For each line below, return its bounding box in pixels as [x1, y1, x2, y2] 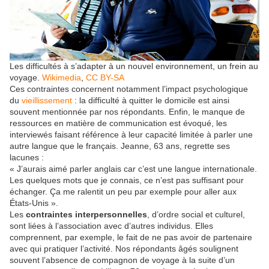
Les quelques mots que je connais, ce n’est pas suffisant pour [10, 175, 244, 186]
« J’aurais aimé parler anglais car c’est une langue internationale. [10, 164, 257, 174]
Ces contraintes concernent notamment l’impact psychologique [10, 84, 248, 94]
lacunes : [10, 153, 44, 163]
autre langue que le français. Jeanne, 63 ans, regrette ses [10, 141, 230, 151]
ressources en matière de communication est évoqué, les [10, 118, 227, 128]
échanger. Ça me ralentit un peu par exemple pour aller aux [10, 187, 237, 197]
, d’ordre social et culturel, [147, 210, 245, 220]
